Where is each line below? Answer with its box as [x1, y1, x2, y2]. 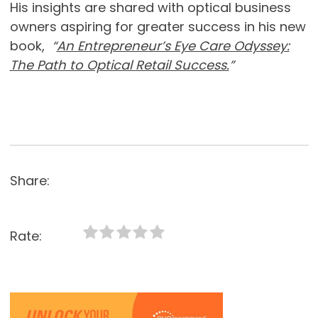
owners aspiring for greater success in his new [9, 18, 306, 36]
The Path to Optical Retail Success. [9, 56, 229, 75]
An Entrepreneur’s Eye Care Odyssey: [56, 37, 290, 55]
